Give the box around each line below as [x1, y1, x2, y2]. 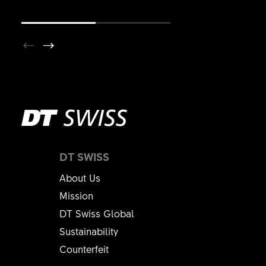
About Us [59, 171, 101, 185]
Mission [59, 189, 94, 202]
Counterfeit [59, 242, 109, 256]
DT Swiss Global [59, 207, 135, 220]
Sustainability [59, 224, 119, 238]
